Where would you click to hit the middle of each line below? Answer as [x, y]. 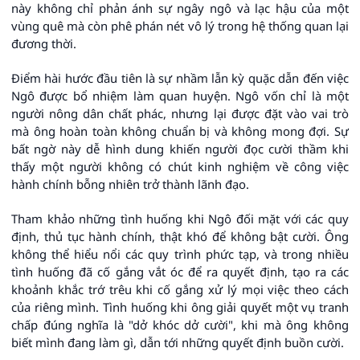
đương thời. [44, 44]
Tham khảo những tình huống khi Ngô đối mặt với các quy [180, 219]
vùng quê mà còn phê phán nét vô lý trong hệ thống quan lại [180, 26]
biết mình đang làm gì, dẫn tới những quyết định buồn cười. [178, 343]
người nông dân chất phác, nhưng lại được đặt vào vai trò [180, 114]
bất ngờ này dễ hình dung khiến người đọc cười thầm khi [180, 149]
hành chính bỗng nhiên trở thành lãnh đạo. [130, 184]
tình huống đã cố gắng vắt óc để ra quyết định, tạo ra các [180, 272]
